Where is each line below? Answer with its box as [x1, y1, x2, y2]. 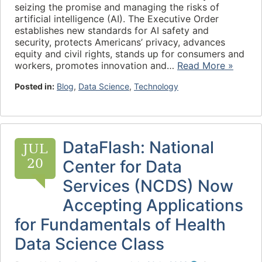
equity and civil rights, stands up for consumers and [15, 48, 244, 60]
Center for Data [63, 157, 182, 177]
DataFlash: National [63, 137, 214, 157]
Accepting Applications [63, 195, 243, 215]
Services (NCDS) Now [63, 176, 233, 196]
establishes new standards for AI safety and [15, 25, 209, 36]
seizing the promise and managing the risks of [15, 1, 219, 13]
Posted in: [15, 81, 54, 91]
